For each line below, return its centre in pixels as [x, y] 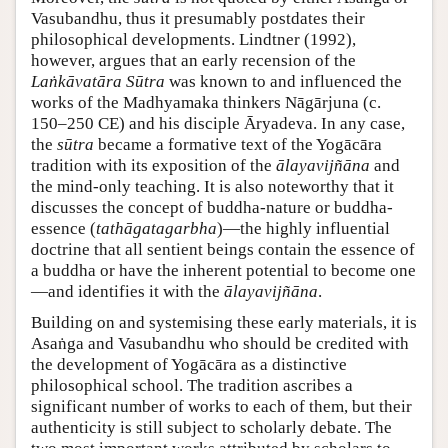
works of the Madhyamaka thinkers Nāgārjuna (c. [206, 103]
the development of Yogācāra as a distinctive [189, 365]
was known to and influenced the [283, 82]
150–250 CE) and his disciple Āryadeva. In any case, [218, 124]
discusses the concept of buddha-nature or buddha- [212, 208]
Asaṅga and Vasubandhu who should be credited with [220, 344]
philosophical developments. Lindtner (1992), [193, 40]
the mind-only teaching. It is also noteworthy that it [212, 187]
